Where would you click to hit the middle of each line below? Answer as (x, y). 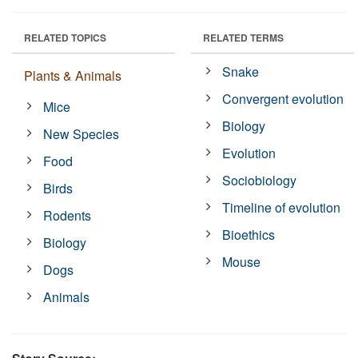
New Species (82, 133)
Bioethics (249, 234)
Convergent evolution (283, 98)
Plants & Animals (73, 75)
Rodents (68, 215)
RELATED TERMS (243, 37)
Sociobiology (260, 180)
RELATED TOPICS (65, 37)
